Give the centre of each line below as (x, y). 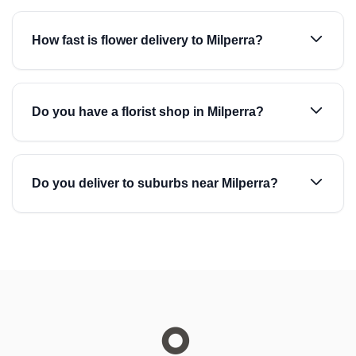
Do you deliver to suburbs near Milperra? (155, 183)
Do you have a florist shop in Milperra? (148, 112)
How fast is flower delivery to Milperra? (147, 40)
